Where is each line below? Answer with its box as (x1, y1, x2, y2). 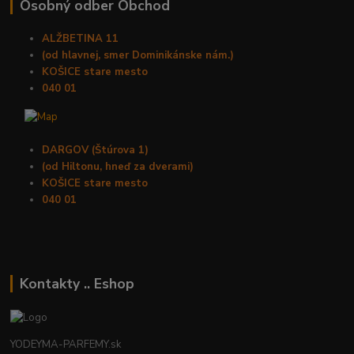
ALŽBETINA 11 (42, 32, 119, 47)
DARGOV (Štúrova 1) (42, 142, 149, 157)
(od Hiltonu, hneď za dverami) (42, 159, 194, 174)
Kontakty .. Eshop (19, 273, 134, 293)
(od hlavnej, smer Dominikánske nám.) (42, 48, 235, 63)
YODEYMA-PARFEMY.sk (10, 337, 122, 352)
